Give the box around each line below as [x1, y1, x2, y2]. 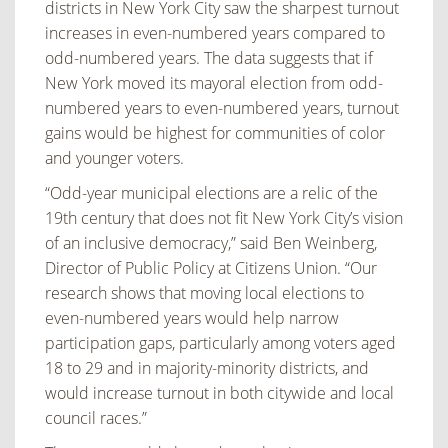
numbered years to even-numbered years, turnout [45, 97, 399, 120]
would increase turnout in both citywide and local [45, 382, 394, 405]
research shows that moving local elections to [45, 282, 364, 305]
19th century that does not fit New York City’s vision [45, 207, 403, 230]
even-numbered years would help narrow [45, 307, 339, 330]
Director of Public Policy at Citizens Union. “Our [45, 257, 377, 280]
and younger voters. [45, 147, 184, 170]
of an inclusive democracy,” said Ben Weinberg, [45, 232, 377, 255]
